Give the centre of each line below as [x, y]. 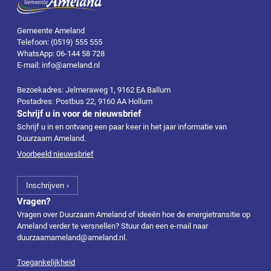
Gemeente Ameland [51, 31]
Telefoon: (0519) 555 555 [60, 42]
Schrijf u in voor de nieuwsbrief [79, 113]
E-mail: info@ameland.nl [58, 65]
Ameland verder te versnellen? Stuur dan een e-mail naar [113, 226]
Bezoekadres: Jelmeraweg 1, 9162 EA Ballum [94, 90]
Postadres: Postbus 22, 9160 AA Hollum [85, 101]
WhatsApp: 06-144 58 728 [61, 54]
